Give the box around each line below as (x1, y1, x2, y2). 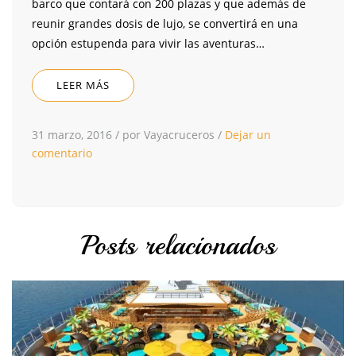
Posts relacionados (80, 228, 276, 264)
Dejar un (225, 127, 271, 143)
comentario (32, 145, 92, 161)
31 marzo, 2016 (32, 127, 112, 143)
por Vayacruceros (122, 127, 215, 143)
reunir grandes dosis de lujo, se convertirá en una (32, 16, 298, 32)
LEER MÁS (56, 78, 110, 93)
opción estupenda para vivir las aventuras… (32, 36, 265, 52)
